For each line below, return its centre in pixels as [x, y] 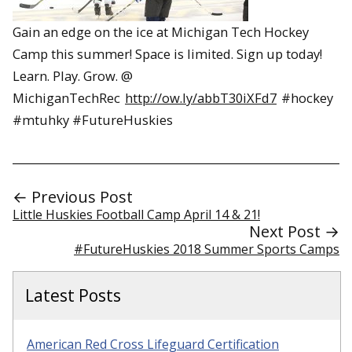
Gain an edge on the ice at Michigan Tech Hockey [161, 32]
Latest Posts [73, 295]
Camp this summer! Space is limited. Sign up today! [167, 54]
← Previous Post [73, 196]
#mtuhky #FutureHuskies [93, 120]
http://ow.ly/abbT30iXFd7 [201, 98]
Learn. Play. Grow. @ [73, 76]
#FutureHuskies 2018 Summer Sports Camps [207, 249]
